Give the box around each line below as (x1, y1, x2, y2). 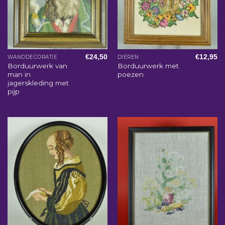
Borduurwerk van (7, 62, 67, 70)
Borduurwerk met (117, 62, 179, 70)
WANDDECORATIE (7, 54, 58, 61)
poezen (117, 70, 144, 79)
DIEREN (117, 54, 139, 61)
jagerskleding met (7, 79, 69, 87)
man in (7, 70, 31, 79)
